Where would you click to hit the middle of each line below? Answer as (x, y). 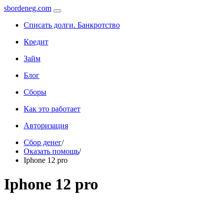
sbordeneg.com (28, 8)
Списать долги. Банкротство (72, 25)
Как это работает (52, 109)
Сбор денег (43, 142)
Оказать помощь (51, 151)
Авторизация (46, 126)
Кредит (36, 42)
